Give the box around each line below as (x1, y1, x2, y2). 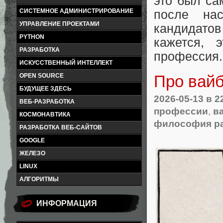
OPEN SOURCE (19, 72, 64, 79)
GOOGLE (19, 137, 45, 144)
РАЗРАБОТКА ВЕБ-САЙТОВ (19, 124, 102, 131)
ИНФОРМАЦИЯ (36, 199, 97, 208)
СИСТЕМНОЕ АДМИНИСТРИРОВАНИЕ (19, 7, 133, 14)
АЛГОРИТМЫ (19, 176, 59, 183)
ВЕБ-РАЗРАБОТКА (19, 98, 75, 105)
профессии (154, 106, 208, 117)
